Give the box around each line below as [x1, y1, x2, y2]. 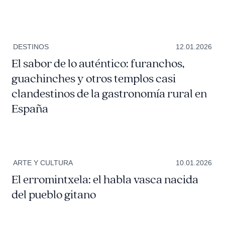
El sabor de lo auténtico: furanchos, [11, 56, 184, 72]
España [11, 101, 48, 117]
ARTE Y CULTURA [13, 158, 73, 167]
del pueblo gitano [11, 187, 96, 202]
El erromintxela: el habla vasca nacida [11, 172, 198, 187]
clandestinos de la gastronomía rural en [11, 86, 207, 102]
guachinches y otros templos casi [11, 71, 176, 87]
